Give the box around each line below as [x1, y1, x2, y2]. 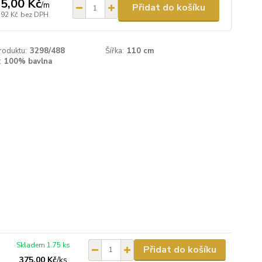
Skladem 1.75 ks [16, 240, 71, 250]
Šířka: [105, 46, 125, 56]
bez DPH [20, 9, 49, 19]
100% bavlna [4, 56, 52, 67]
